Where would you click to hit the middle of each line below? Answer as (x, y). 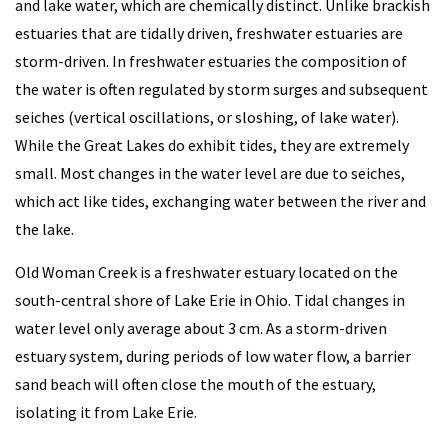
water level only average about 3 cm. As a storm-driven (201, 328)
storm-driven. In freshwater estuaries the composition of (211, 61)
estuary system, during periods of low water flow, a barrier (213, 356)
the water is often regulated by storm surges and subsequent (221, 89)
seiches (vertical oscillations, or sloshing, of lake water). (207, 117)
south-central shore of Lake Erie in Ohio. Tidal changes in (210, 300)
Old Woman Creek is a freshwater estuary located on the (206, 272)
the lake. (44, 229)
